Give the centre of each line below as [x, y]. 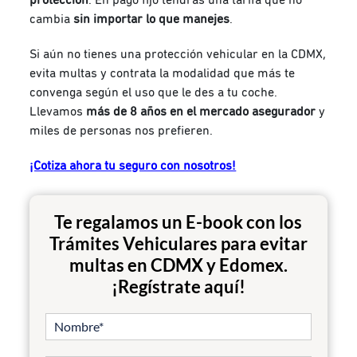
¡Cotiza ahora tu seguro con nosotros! [133, 165]
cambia [52, 19]
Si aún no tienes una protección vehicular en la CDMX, [178, 54]
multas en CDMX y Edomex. [178, 265]
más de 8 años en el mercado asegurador [201, 111]
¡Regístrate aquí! [178, 286]
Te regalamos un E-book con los [178, 222]
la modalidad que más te [226, 73]
